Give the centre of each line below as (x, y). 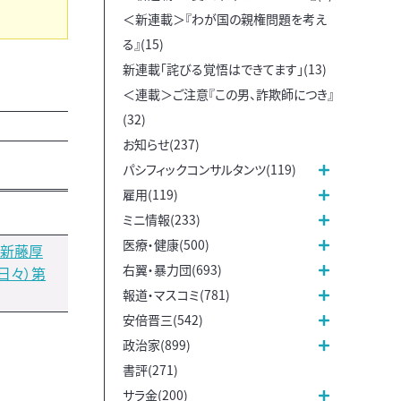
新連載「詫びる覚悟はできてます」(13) (225, 68)
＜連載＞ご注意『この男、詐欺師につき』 (228, 94)
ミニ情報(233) (162, 219)
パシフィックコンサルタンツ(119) (209, 169)
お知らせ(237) (161, 144)
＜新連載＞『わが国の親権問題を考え (225, 18)
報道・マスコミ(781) (176, 294)
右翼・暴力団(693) (172, 269)
